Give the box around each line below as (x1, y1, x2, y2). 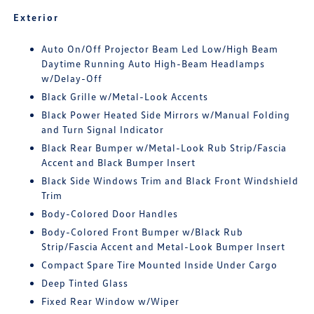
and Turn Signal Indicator (41, 123, 165, 136)
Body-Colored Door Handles (41, 207, 179, 220)
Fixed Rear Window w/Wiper (41, 295, 180, 308)
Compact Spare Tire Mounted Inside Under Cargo (41, 259, 278, 271)
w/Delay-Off (41, 72, 103, 85)
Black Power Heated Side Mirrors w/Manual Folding (41, 109, 291, 121)
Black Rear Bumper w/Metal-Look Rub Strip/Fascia (41, 142, 287, 154)
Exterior (13, 11, 60, 24)
